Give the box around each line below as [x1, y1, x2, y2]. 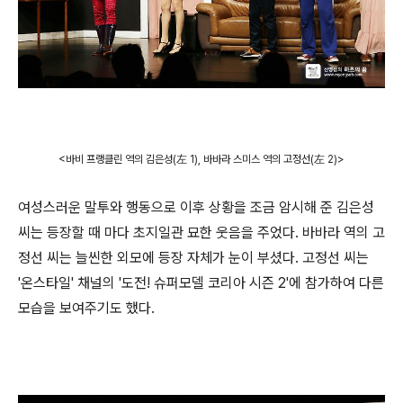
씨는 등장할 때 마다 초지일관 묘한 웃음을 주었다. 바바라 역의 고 [18, 223, 385, 241]
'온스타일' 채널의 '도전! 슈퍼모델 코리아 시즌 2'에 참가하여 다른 [18, 273, 384, 291]
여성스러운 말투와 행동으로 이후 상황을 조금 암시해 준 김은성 [18, 198, 374, 216]
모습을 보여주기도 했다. [18, 299, 155, 317]
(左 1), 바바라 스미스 [173, 152, 260, 166]
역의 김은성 [122, 152, 173, 166]
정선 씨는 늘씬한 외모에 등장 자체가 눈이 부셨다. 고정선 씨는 [18, 248, 369, 266]
